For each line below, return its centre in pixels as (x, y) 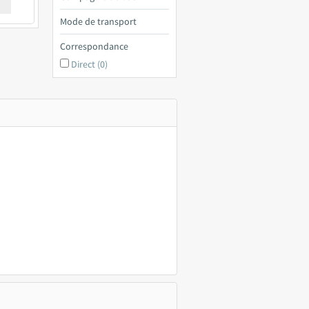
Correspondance (94, 46)
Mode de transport (98, 21)
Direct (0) (89, 64)
